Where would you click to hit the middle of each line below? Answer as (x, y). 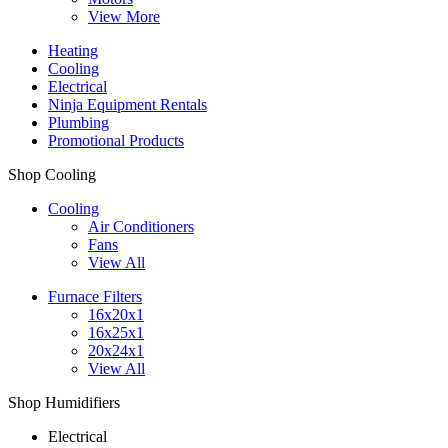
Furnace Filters (95, 296)
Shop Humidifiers (64, 402)
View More (124, 16)
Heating (73, 50)
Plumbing (78, 122)
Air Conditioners (141, 226)
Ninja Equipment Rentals (127, 104)
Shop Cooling (52, 174)
